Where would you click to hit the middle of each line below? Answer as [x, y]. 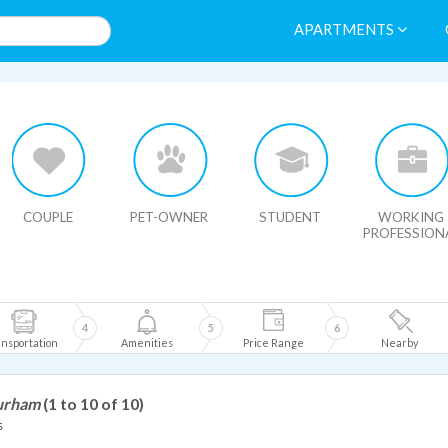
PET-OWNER [169, 217]
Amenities [147, 342]
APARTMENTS [345, 29]
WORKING [411, 217]
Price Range [273, 342]
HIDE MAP [59, 95]
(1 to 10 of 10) [93, 403]
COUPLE [48, 217]
